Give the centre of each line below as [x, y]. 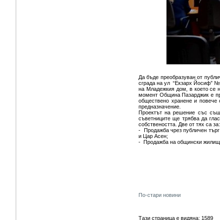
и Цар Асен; [153, 136]
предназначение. [160, 107]
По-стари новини [160, 195]
